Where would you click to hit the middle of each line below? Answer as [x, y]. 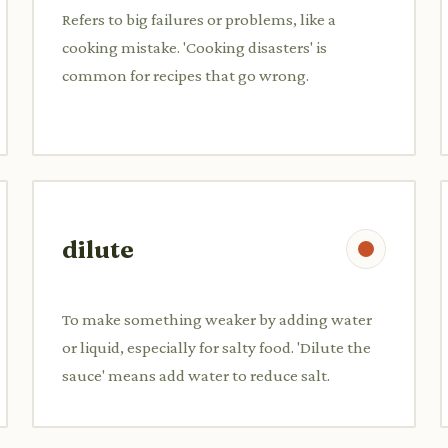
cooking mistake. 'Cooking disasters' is [194, 47]
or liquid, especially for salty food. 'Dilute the [216, 347]
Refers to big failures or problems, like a [199, 19]
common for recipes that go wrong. [185, 75]
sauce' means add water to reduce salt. [196, 375]
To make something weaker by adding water [217, 319]
